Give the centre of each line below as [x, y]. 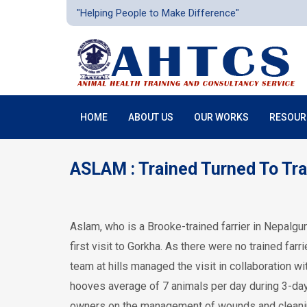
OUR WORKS [221, 117]
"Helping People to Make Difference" [158, 13]
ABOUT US [151, 117]
